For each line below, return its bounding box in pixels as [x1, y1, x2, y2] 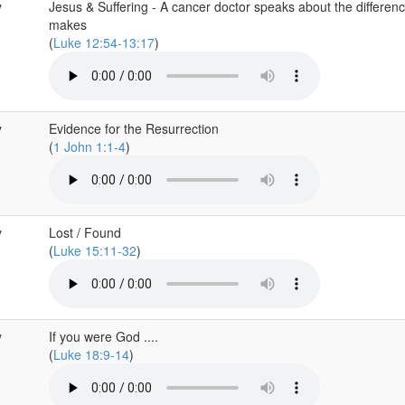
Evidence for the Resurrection [48, 119, 219, 137]
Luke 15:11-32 [52, 241, 137, 259]
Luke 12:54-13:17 [52, 33, 155, 52]
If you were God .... [48, 327, 158, 345]
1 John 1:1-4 [52, 137, 126, 155]
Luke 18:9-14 [52, 345, 129, 363]
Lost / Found [48, 223, 121, 241]
